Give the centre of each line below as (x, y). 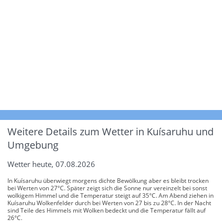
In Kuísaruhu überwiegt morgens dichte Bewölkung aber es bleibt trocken (108, 180)
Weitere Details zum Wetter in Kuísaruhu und (111, 131)
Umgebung (33, 145)
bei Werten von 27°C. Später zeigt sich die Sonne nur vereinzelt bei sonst (107, 188)
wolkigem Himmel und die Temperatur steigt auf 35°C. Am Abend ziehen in (111, 195)
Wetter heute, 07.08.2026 (51, 164)
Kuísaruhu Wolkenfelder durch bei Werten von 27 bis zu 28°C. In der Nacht (109, 203)
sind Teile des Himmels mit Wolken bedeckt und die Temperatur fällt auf (107, 210)
